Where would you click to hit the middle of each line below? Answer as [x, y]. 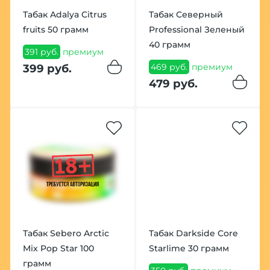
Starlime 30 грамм [189, 249]
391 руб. [41, 52]
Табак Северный [186, 15]
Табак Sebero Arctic [66, 234]
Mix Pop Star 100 [58, 249]
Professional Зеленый [196, 30]
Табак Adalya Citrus [64, 15]
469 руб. [169, 67]
